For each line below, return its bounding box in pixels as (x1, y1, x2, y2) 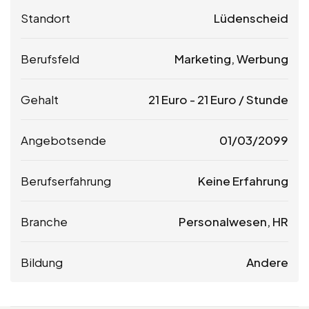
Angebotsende (21, 132, 106, 148)
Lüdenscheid (214, 10, 288, 26)
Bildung (21, 254, 63, 270)
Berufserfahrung (21, 172, 111, 188)
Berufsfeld (21, 50, 79, 66)
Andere (246, 254, 288, 270)
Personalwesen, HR (179, 213, 288, 229)
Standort (21, 10, 70, 26)
